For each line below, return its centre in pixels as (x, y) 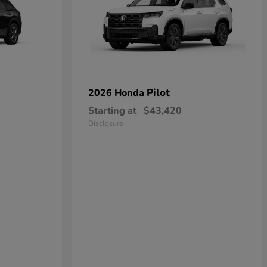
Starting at (112, 111)
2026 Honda (117, 93)
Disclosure (105, 123)
